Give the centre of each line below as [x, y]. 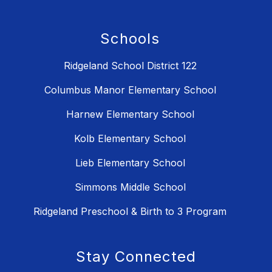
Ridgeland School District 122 [130, 65]
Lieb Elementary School [130, 162]
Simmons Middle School [130, 187]
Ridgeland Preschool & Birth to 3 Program [130, 211]
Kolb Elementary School [130, 138]
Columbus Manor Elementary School [130, 90]
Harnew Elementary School [130, 114]
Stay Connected [136, 256]
